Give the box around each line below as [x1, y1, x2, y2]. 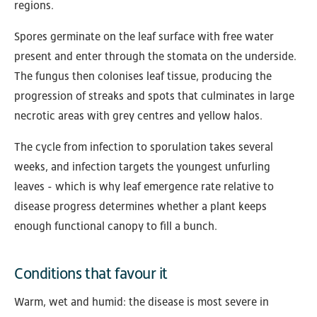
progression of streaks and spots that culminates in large [14, 89, 294, 103]
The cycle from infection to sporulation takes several [14, 140, 273, 154]
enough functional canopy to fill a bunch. [14, 219, 217, 234]
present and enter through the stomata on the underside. [14, 50, 296, 64]
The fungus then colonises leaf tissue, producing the [14, 69, 272, 83]
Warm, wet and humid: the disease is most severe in [14, 295, 269, 309]
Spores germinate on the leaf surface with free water [14, 30, 274, 44]
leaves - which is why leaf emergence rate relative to [14, 180, 274, 194]
